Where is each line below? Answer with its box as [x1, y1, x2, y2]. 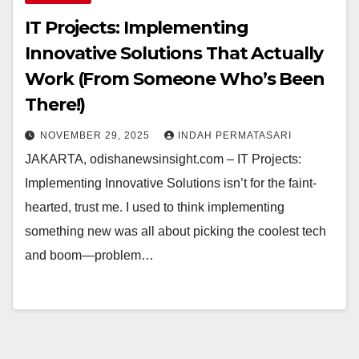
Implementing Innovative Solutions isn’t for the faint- [25, 176, 317, 191]
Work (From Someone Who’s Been [25, 68, 325, 91]
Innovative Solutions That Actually [25, 42, 323, 65]
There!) [25, 94, 86, 116]
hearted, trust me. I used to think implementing [25, 200, 284, 215]
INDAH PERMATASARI [178, 130, 292, 142]
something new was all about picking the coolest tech [25, 224, 326, 239]
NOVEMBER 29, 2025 [40, 130, 153, 142]
